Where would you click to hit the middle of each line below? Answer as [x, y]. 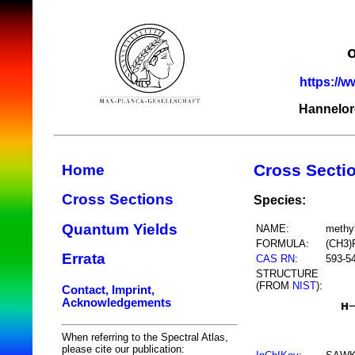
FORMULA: [282, 243]
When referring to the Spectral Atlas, [145, 337]
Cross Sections [118, 200]
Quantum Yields [120, 229]
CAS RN [275, 258]
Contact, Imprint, [108, 290]
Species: [280, 200]
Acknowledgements [116, 302]
